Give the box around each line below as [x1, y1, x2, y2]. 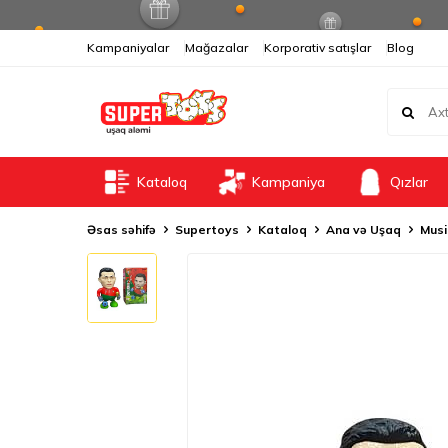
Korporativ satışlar [264, 40, 371, 55]
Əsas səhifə [87, 222, 156, 237]
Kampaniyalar [87, 40, 169, 55]
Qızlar [390, 173, 428, 191]
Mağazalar [185, 40, 248, 55]
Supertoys [175, 222, 239, 237]
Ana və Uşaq [326, 222, 401, 237]
